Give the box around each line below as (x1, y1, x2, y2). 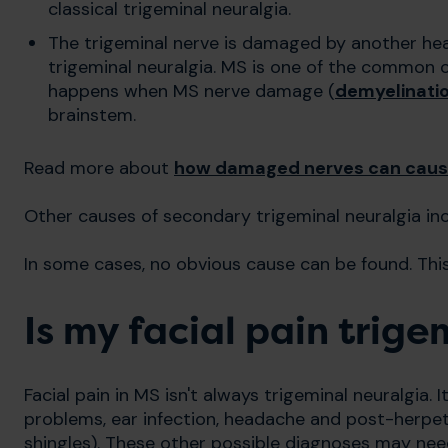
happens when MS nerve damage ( (48, 79, 335, 104)
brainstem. (48, 103, 136, 128)
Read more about (24, 156, 174, 181)
